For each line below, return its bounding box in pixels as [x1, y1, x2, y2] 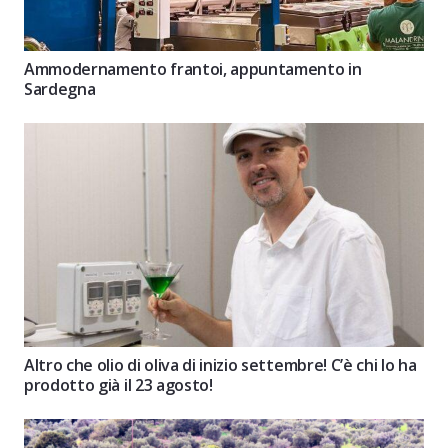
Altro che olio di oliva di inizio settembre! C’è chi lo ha [24, 354, 417, 377]
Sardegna [24, 77, 96, 100]
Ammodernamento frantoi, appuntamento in [24, 57, 362, 80]
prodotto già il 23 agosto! [24, 374, 213, 397]
